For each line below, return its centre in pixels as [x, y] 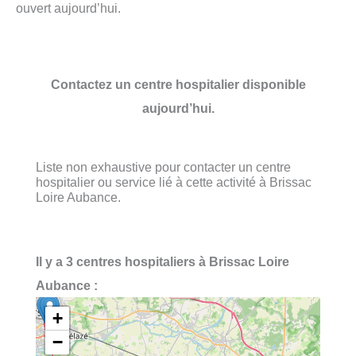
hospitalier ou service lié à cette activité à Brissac [174, 182]
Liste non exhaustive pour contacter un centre [163, 166]
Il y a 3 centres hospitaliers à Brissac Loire [163, 262]
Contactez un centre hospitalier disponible [178, 84]
